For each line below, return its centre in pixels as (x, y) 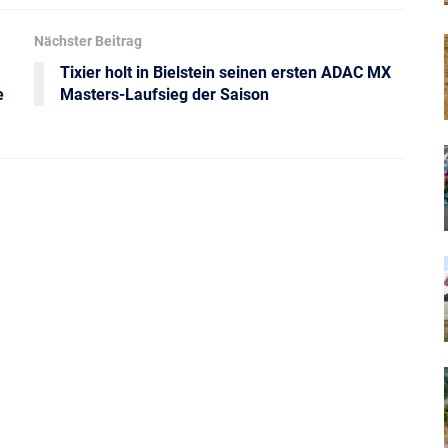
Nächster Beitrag (88, 41)
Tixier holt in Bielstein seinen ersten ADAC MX (225, 73)
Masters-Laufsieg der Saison (164, 95)
